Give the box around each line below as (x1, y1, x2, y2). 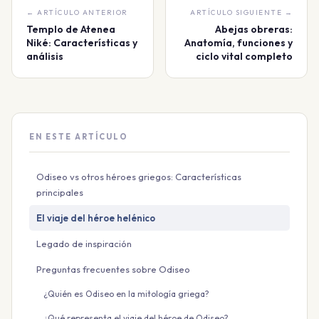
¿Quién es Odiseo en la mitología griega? (43, 288, 209, 299)
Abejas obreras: (215, 22, 293, 36)
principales (36, 186, 83, 198)
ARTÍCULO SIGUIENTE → (190, 7, 293, 17)
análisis (26, 49, 63, 63)
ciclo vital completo (196, 49, 293, 63)
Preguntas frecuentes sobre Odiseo (36, 263, 190, 275)
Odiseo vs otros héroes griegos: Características (36, 170, 241, 182)
